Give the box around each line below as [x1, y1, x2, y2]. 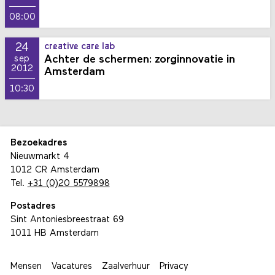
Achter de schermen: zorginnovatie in [44, 54, 236, 66]
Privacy [159, 262, 188, 272]
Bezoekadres [10, 138, 67, 148]
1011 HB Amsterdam [10, 229, 99, 239]
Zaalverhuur [101, 262, 150, 272]
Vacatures [51, 262, 92, 272]
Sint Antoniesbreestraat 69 [10, 215, 124, 225]
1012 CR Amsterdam [10, 165, 99, 175]
